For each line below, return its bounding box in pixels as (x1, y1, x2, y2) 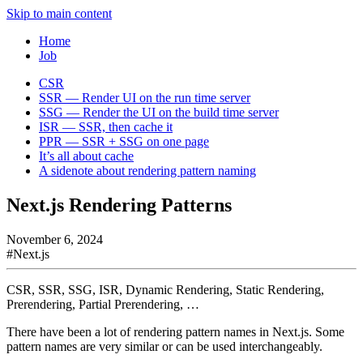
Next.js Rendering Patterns (6, 194, 232, 216)
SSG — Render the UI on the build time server (39, 105, 279, 119)
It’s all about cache (39, 149, 134, 163)
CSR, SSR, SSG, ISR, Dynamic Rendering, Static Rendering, (6, 282, 324, 297)
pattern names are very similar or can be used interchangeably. (6, 339, 322, 353)
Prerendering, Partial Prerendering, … (6, 297, 199, 311)
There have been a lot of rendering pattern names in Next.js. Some (6, 324, 344, 339)
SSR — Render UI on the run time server (39, 91, 250, 105)
